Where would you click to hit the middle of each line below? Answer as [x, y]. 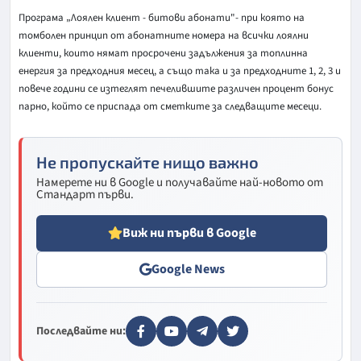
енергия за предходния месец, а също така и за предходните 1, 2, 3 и [180, 71]
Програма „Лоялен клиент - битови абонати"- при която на [162, 17]
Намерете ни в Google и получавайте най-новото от [180, 182]
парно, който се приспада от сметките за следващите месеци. [170, 106]
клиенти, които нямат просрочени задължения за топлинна [163, 53]
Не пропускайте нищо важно [147, 162]
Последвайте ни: [81, 331]
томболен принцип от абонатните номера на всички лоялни [164, 35]
